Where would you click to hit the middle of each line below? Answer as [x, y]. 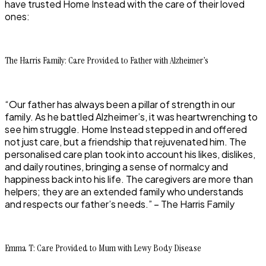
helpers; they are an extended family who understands [124, 192]
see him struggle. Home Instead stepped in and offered [126, 129]
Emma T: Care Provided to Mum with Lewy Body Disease [103, 248]
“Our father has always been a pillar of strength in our [120, 104]
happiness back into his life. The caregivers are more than [129, 179]
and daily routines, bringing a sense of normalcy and [116, 167]
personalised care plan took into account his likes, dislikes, [130, 154]
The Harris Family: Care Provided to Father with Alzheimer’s [107, 61]
